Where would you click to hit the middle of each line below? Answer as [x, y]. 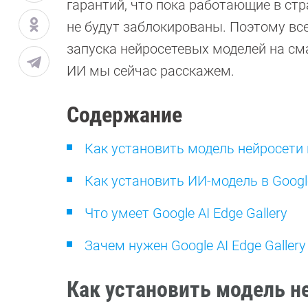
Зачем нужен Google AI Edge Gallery [195, 245]
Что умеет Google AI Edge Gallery [186, 213]
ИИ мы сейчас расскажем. [151, 71]
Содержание [124, 115]
